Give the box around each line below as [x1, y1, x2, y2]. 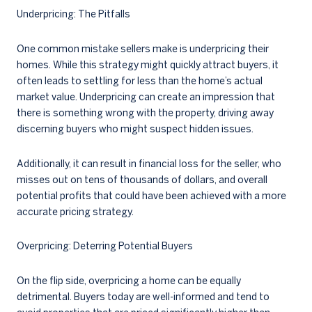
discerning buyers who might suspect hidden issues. [17, 123, 253, 135]
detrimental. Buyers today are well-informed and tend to [17, 290, 270, 302]
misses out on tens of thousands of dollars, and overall [17, 173, 267, 185]
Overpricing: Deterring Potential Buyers [17, 240, 193, 252]
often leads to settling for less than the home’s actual [17, 75, 263, 87]
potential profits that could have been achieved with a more [17, 189, 286, 201]
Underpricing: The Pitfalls [17, 8, 130, 20]
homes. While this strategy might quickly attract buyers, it [17, 59, 279, 71]
